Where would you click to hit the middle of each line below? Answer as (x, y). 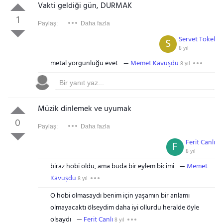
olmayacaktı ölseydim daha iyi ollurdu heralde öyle (124, 208)
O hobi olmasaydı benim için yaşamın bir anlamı (120, 196)
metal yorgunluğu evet (84, 63)
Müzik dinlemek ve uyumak (84, 109)
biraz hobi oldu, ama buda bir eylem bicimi (112, 167)
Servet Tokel (197, 40)
